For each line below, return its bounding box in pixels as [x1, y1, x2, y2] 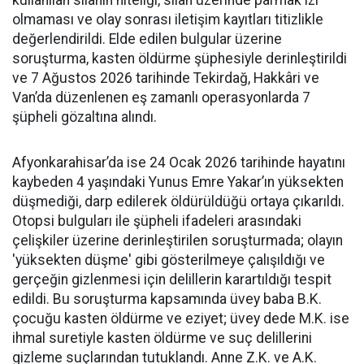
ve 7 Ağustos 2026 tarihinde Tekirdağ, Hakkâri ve [12, 69, 319, 86]
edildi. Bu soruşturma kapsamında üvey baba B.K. [12, 290, 322, 307]
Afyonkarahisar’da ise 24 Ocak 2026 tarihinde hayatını [12, 154, 345, 171]
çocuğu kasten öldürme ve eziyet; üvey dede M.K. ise [12, 310, 349, 327]
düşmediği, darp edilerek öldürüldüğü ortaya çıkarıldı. [12, 193, 344, 210]
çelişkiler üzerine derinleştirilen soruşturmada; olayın [12, 232, 343, 249]
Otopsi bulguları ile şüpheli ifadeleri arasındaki [12, 212, 301, 229]
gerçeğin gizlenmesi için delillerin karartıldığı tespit [12, 271, 331, 288]
